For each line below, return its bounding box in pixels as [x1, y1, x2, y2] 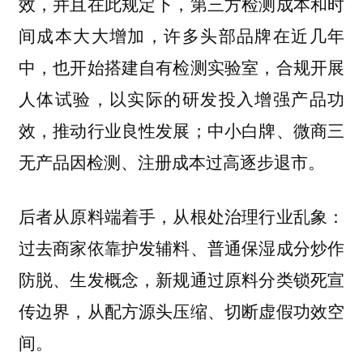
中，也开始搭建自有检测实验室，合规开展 [18, 54, 345, 79]
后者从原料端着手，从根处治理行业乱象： [18, 203, 345, 228]
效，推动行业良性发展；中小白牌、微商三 [18, 117, 345, 143]
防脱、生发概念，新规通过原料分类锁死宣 [18, 266, 345, 291]
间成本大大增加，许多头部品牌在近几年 [18, 23, 345, 48]
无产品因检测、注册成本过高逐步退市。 [18, 149, 325, 174]
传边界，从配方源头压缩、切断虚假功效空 [18, 297, 345, 322]
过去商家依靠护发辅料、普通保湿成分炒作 [18, 234, 345, 259]
